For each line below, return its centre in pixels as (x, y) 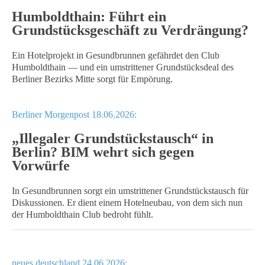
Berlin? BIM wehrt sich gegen (103, 152)
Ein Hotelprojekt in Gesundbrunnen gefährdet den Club (116, 55)
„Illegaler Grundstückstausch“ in (113, 138)
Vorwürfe (41, 166)
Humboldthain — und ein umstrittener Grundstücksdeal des (123, 67)
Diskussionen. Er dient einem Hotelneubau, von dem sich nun (127, 203)
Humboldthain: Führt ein (89, 17)
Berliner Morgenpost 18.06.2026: (74, 114)
